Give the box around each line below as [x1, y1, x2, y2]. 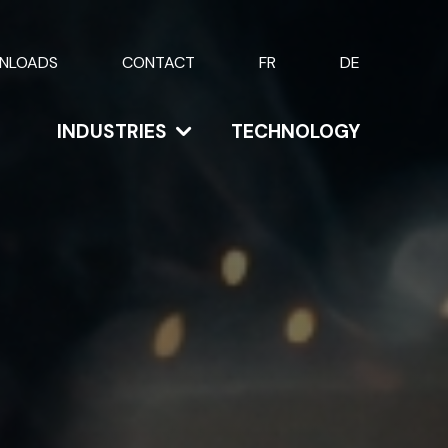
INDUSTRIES [56, 119, 167, 145]
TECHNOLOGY [230, 119, 360, 145]
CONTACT [121, 51, 195, 73]
